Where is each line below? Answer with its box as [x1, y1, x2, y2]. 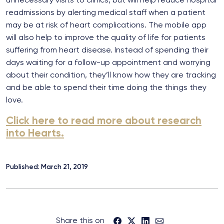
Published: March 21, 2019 [6, 162, 88, 170]
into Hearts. [6, 126, 64, 139]
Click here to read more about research [6, 114, 201, 127]
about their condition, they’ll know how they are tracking [6, 70, 216, 80]
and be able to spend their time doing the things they [6, 82, 206, 92]
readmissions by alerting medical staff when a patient [6, 7, 205, 17]
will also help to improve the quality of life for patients [6, 32, 205, 42]
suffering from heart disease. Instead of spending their [6, 45, 208, 55]
